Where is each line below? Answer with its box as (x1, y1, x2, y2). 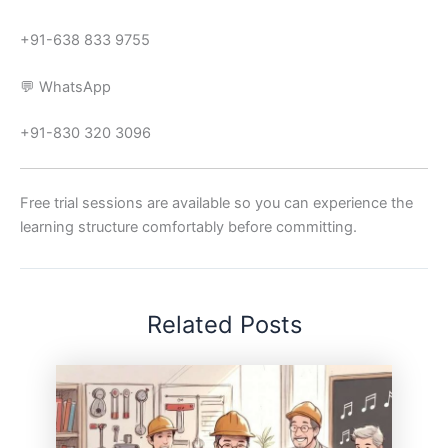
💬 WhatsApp (20, 78, 111, 97)
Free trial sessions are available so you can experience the (20, 194, 413, 213)
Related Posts (146, 309, 302, 339)
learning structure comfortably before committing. (20, 218, 357, 237)
